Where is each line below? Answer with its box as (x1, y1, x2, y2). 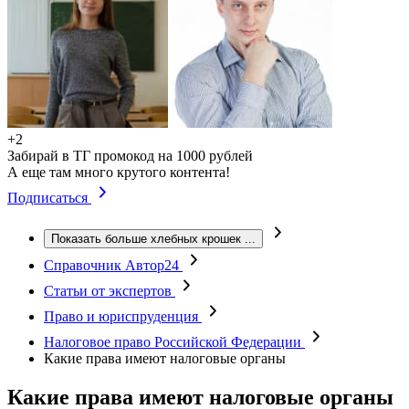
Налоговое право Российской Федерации (44, 334, 305, 350)
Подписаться (7, 190, 91, 205)
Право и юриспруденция (44, 309, 202, 324)
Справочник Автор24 (44, 257, 183, 273)
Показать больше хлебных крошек (51, 232, 241, 246)
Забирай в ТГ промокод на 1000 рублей (7, 148, 253, 163)
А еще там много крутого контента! (7, 164, 230, 180)
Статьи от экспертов (44, 283, 175, 299)
